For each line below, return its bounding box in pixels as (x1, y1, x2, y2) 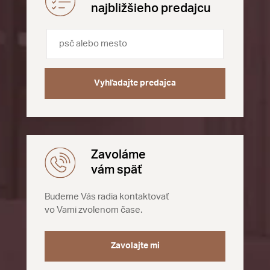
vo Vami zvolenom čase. (45, 206, 142, 215)
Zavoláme (91, 149, 146, 162)
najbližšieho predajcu (91, 2, 210, 15)
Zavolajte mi (110, 241, 160, 250)
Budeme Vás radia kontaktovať (45, 192, 169, 202)
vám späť (91, 164, 142, 177)
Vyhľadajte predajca (94, 79, 176, 88)
